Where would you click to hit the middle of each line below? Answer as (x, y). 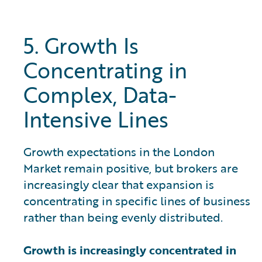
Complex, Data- (100, 95)
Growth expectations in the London (119, 152)
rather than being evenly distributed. (123, 217)
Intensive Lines (96, 120)
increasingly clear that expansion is (119, 185)
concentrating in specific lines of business (137, 201)
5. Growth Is (81, 46)
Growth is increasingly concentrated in (130, 250)
